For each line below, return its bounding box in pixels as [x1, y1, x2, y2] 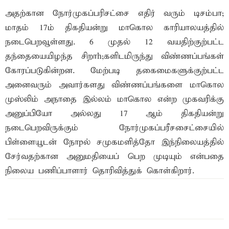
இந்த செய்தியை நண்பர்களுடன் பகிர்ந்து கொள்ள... [14, 191, 218, 202]
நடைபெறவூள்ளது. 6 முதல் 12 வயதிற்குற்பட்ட [5, 37, 224, 48]
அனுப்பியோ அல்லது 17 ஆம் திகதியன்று [5, 108, 224, 120]
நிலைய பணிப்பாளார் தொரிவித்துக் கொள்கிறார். [5, 166, 194, 177]
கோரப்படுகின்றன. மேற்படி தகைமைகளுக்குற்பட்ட [5, 65, 224, 77]
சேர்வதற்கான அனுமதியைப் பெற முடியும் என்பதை [5, 151, 224, 163]
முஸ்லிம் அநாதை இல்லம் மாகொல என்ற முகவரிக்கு [5, 94, 224, 105]
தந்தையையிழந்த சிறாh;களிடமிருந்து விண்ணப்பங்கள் [5, 51, 224, 62]
